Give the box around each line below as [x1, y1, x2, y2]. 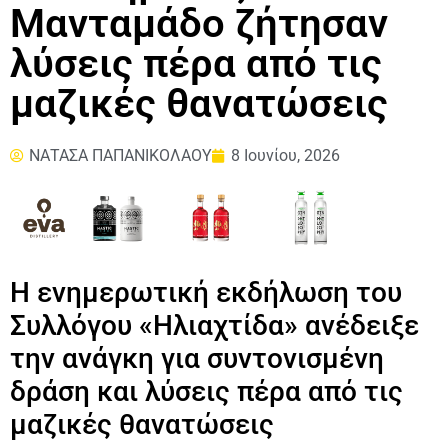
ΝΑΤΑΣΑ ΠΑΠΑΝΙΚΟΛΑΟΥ [29, 146, 212, 166]
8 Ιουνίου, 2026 [231, 146, 340, 166]
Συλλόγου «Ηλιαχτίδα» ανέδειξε [10, 308, 419, 342]
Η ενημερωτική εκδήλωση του [10, 275, 402, 309]
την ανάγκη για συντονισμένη [10, 341, 384, 375]
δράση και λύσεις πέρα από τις [10, 374, 403, 408]
